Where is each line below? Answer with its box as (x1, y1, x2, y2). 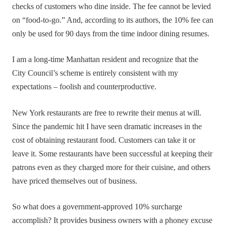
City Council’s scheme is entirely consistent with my (12, 69, 179, 78)
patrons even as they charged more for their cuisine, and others (12, 162, 211, 172)
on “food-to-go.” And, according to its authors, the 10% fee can (12, 16, 214, 25)
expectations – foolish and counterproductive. (12, 82, 157, 92)
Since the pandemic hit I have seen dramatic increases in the (12, 122, 202, 131)
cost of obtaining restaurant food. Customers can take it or (12, 135, 196, 145)
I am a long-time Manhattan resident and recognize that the (12, 55, 199, 65)
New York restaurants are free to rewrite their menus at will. (12, 108, 202, 118)
